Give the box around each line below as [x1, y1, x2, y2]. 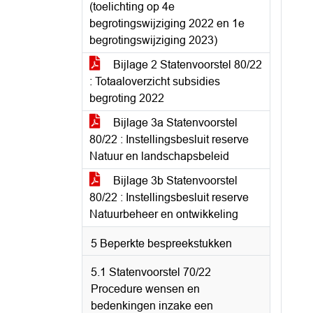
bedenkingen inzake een [91, 300, 213, 312]
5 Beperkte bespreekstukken [91, 238, 232, 249]
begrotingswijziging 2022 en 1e [89, 17, 245, 29]
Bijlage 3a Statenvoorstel [110, 117, 238, 129]
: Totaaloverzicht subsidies [89, 75, 220, 87]
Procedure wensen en [91, 283, 200, 295]
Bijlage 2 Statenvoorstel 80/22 [110, 59, 262, 71]
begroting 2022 [89, 92, 164, 104]
